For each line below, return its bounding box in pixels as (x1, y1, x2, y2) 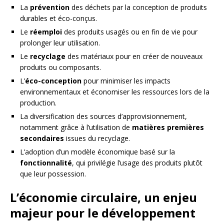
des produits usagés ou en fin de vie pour (62, 27, 197, 37)
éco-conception (25, 76, 81, 86)
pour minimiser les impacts (81, 76, 170, 86)
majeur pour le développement (10, 204, 195, 221)
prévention (30, 2, 69, 12)
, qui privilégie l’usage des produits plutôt (72, 158, 202, 168)
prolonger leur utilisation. (20, 38, 100, 48)
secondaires (20, 133, 64, 143)
